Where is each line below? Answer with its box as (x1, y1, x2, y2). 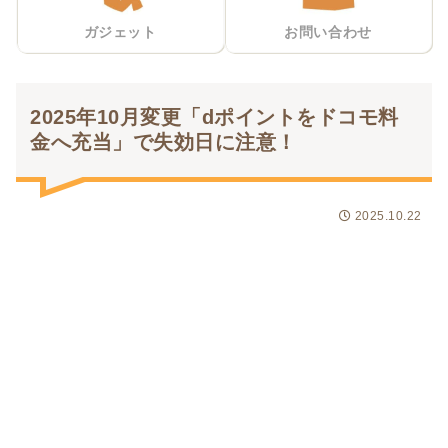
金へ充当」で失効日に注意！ (30, 131, 297, 154)
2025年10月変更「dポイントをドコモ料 (30, 106, 399, 129)
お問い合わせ (284, 24, 372, 41)
